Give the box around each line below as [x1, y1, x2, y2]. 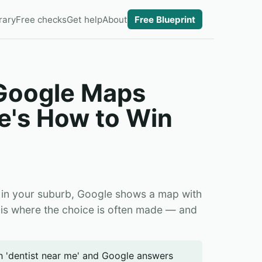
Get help [67, 13, 102, 25]
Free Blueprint [135, 13, 195, 25]
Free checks [16, 13, 67, 25]
